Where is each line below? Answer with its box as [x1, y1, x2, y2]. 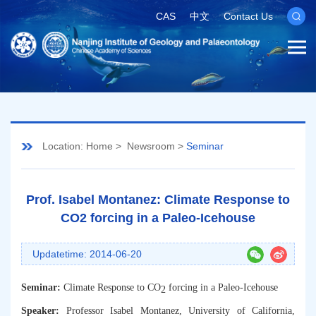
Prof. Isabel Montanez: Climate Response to [26, 192, 290, 207]
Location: [42, 140, 83, 152]
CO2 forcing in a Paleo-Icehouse [61, 210, 255, 225]
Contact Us [224, 11, 273, 22]
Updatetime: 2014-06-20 [32, 248, 142, 260]
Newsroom [127, 140, 175, 152]
